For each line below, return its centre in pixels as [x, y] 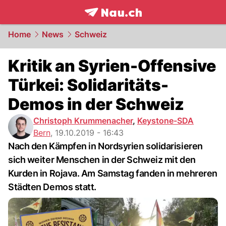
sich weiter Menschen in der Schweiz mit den [102, 160]
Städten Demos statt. [52, 187]
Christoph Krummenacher [83, 121]
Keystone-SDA [165, 121]
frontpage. [107, 23]
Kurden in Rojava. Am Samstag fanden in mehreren [113, 173]
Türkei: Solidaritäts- [88, 85]
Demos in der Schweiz [96, 104]
